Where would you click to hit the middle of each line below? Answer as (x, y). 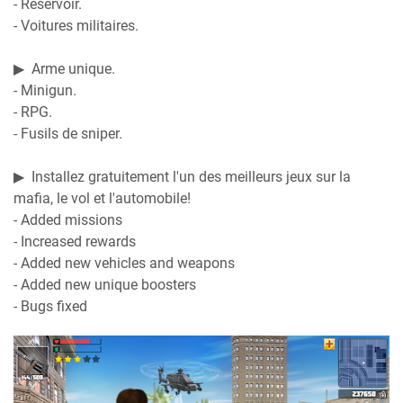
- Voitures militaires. (76, 25)
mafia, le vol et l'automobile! (102, 198)
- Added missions (68, 219)
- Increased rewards (75, 241)
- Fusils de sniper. (68, 133)
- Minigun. (45, 90)
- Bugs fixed (50, 306)
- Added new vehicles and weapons (124, 263)
